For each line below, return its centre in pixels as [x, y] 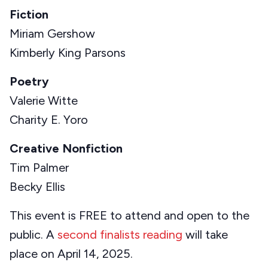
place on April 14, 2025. [71, 254]
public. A [33, 235]
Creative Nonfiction [66, 149]
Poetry [29, 82]
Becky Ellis [37, 187]
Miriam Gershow [52, 34]
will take [205, 235]
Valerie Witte [44, 101]
